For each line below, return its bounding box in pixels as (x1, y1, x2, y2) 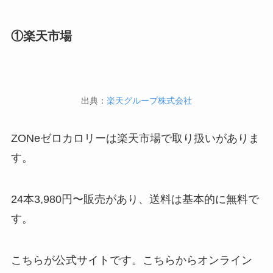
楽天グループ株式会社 (107, 95, 192, 105)
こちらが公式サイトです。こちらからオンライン (10, 253, 252, 266)
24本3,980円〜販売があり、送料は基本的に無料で (10, 193, 259, 205)
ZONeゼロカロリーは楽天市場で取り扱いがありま (10, 132, 260, 144)
